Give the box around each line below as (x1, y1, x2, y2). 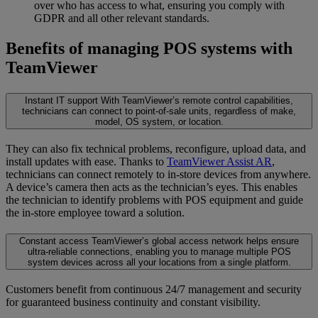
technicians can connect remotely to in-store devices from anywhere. (6, 168, 311, 180)
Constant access (19, 236, 89, 247)
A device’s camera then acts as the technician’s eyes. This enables (6, 180, 297, 193)
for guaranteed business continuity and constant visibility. (6, 296, 261, 309)
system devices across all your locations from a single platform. (27, 257, 291, 268)
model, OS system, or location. (94, 116, 224, 127)
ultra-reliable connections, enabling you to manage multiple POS (27, 246, 291, 258)
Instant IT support (25, 94, 98, 106)
